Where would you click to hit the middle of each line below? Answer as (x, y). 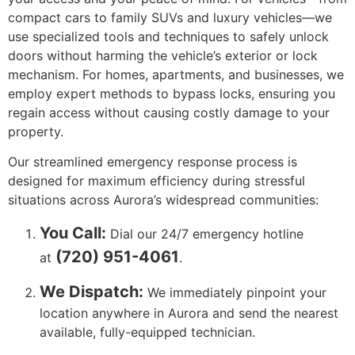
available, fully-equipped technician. (147, 332)
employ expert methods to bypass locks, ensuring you (172, 93)
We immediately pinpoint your (235, 293)
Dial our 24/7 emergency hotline (205, 233)
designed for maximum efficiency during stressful (157, 181)
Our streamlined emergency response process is (153, 162)
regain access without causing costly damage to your (169, 112)
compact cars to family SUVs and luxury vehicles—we (170, 17)
